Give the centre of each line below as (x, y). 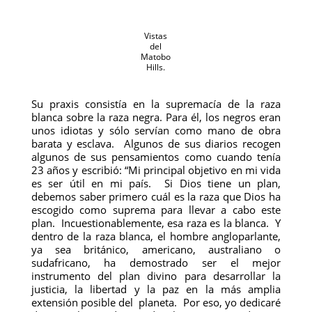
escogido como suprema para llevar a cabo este (156, 210)
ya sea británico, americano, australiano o (156, 249)
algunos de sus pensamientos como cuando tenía (156, 157)
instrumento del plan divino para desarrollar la (156, 276)
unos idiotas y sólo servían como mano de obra (156, 130)
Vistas (156, 36)
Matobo (156, 57)
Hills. (156, 67)
